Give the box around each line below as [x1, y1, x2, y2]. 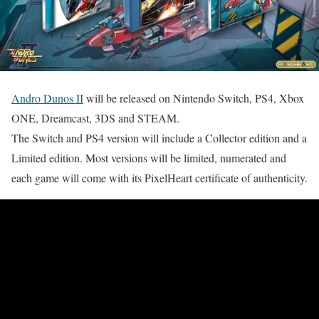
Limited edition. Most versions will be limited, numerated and [11, 150, 286, 166]
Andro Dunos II [11, 90, 83, 106]
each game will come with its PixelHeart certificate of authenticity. [11, 170, 308, 186]
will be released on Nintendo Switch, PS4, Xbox [83, 90, 304, 106]
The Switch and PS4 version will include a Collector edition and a [11, 130, 307, 146]
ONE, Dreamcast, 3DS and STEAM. [11, 110, 179, 126]
